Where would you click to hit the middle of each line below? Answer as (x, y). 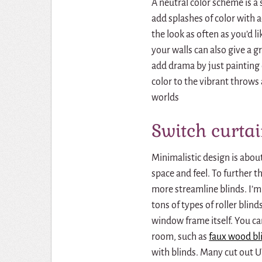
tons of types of (183, 206)
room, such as (180, 237)
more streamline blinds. (199, 190)
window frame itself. (192, 221)
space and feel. (181, 174)
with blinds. (175, 253)
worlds (166, 98)
